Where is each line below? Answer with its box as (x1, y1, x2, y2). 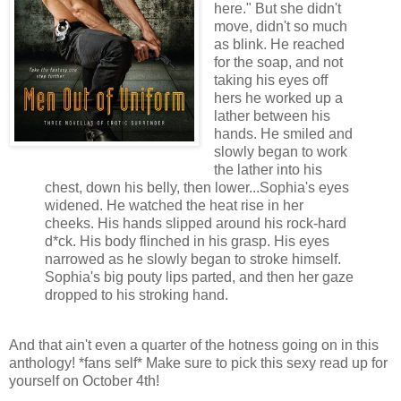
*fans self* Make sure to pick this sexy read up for (79, 354, 388, 371)
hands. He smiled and (213, 125, 353, 141)
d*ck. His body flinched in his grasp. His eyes (45, 233, 329, 249)
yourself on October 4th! (9, 372, 163, 388)
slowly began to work (213, 143, 347, 159)
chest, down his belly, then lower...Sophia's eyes (45, 179, 349, 195)
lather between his (213, 107, 330, 124)
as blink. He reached (213, 36, 345, 52)
